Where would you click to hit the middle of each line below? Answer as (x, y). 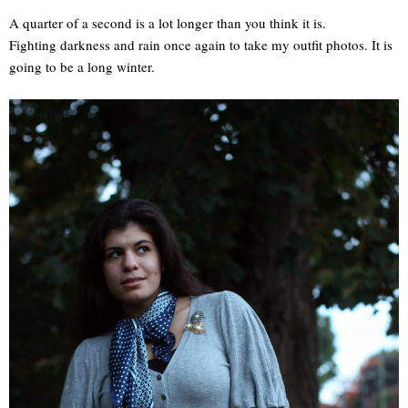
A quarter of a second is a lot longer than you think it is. (168, 22)
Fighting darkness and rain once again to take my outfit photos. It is (201, 44)
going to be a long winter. (82, 66)
